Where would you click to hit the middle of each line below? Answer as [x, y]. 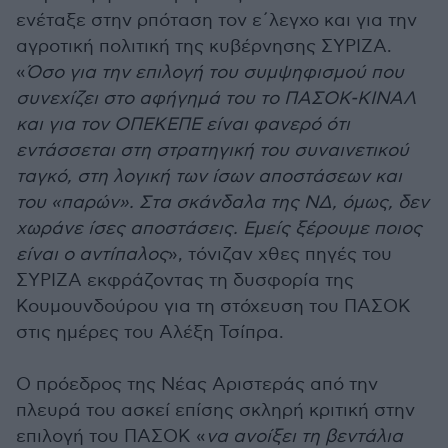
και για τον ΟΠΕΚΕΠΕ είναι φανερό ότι [183, 124]
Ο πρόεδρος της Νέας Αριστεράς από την [197, 384]
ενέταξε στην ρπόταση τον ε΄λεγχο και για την [216, 20]
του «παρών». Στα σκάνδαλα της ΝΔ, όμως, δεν [222, 202]
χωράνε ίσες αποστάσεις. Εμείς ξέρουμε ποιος [219, 228]
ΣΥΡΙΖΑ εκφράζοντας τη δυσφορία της [185, 280]
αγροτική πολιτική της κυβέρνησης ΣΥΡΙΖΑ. [204, 46]
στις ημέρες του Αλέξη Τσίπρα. [150, 332]
